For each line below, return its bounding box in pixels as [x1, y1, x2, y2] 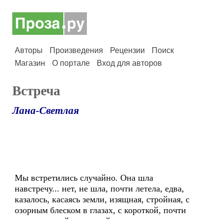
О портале [52, 59, 90, 67]
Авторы [15, 46, 43, 55]
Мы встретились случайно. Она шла [15, 173, 156, 183]
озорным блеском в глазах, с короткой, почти [15, 205, 186, 215]
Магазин [15, 59, 45, 67]
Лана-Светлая [12, 105, 79, 116]
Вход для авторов [97, 59, 162, 67]
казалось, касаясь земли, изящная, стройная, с [15, 194, 190, 204]
